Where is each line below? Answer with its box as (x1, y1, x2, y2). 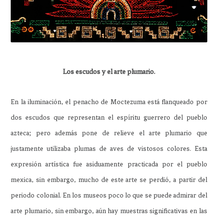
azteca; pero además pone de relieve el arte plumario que (11, 129, 207, 138)
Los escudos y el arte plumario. (63, 68, 155, 76)
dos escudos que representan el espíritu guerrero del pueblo (11, 113, 207, 122)
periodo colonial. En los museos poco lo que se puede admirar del (11, 191, 207, 200)
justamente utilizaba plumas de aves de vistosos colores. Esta (11, 145, 207, 153)
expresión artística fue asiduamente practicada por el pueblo (11, 160, 207, 169)
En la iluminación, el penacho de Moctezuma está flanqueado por (11, 98, 207, 107)
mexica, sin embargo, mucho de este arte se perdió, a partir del (11, 176, 207, 184)
